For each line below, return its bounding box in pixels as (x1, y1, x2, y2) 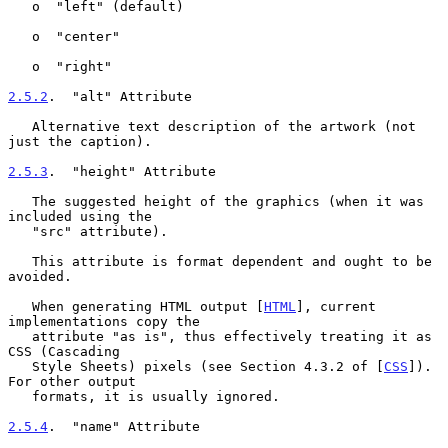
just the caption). (8, 133, 152, 149)
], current (296, 298, 376, 314)
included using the (8, 208, 152, 224)
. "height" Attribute (48, 163, 216, 179)
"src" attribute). (8, 223, 32, 239)
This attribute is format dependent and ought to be (8, 253, 32, 269)
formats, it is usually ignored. (8, 388, 32, 404)
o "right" (8, 58, 32, 74)
